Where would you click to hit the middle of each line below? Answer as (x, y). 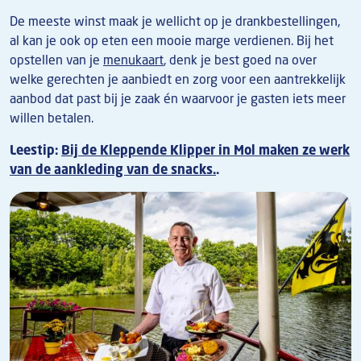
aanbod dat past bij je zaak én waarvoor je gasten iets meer (178, 98)
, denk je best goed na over (240, 59)
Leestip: (35, 149)
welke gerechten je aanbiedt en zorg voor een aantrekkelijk (178, 79)
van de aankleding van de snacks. (113, 169)
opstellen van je (56, 59)
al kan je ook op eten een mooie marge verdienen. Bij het (172, 40)
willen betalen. (52, 117)
